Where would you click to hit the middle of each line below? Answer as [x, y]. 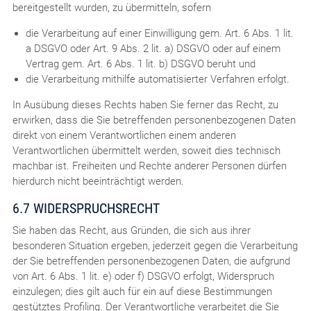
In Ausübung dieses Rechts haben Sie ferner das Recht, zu [145, 104]
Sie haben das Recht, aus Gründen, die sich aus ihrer [131, 230]
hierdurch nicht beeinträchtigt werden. [98, 181]
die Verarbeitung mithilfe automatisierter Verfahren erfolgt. [157, 79]
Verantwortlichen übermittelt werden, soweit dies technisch [146, 150]
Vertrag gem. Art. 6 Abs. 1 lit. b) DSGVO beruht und [140, 64]
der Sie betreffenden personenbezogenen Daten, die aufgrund [151, 261]
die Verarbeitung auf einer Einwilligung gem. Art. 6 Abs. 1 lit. [159, 33]
